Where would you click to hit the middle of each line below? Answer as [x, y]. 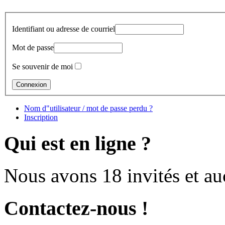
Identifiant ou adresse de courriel [64, 29]
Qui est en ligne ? [78, 143]
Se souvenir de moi [42, 66]
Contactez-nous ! [76, 208]
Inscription [41, 117]
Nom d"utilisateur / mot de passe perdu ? [88, 108]
